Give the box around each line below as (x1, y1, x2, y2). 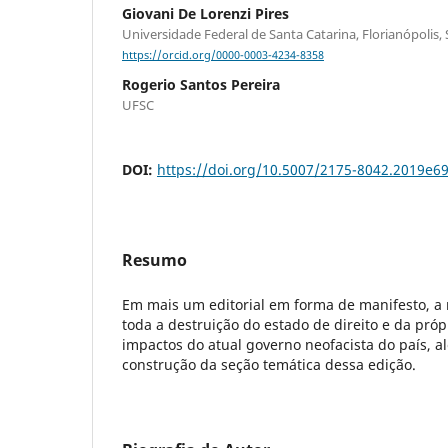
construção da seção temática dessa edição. (122, 355, 416, 375)
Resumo (122, 249, 187, 272)
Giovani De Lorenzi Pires (122, 3, 289, 23)
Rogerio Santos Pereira (122, 75, 280, 95)
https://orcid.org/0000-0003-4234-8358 (122, 48, 324, 63)
